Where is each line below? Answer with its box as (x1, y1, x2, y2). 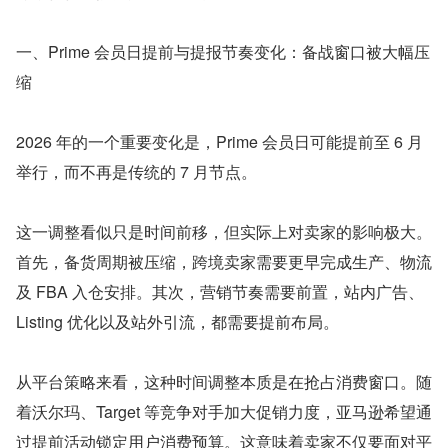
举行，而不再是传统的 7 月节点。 (16, 160, 257, 184)
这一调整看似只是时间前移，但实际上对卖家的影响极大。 (16, 220, 432, 244)
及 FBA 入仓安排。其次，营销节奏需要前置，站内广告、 (16, 280, 424, 304)
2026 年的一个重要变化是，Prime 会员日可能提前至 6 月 (16, 130, 423, 154)
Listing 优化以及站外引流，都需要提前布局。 (16, 310, 339, 334)
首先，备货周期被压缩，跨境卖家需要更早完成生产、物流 (16, 250, 432, 274)
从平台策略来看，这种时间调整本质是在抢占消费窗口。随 (16, 370, 432, 394)
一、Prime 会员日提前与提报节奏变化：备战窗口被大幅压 (16, 40, 430, 64)
